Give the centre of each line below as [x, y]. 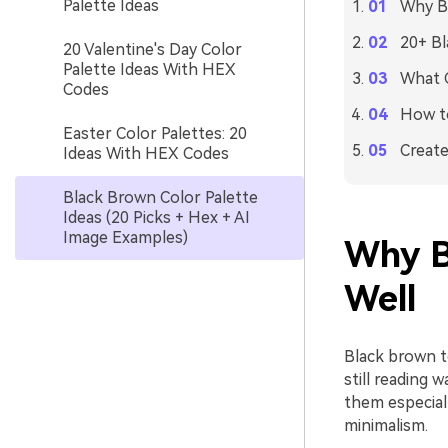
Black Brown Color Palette [160, 197]
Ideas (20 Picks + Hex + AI [156, 217]
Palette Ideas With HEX [149, 69]
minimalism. [385, 425]
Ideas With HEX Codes [146, 153]
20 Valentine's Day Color [152, 49]
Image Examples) [125, 237]
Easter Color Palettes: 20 [155, 133]
